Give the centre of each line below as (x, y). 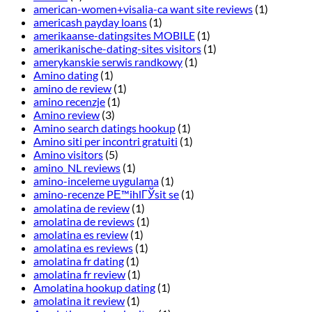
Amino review (67, 115)
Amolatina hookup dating (94, 288)
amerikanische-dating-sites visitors (117, 49)
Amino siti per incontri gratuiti (106, 141)
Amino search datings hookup (104, 128)
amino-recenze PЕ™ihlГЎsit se (106, 194)
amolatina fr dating (79, 261)
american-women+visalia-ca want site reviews (143, 9)
